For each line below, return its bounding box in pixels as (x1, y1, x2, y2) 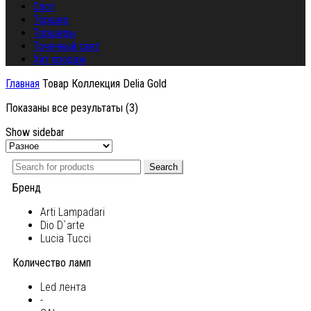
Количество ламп (12, 256, 91, 270)
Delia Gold (120, 77, 167, 91)
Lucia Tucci (40, 232, 91, 246)
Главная (6, 77, 40, 91)
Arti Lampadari (40, 205, 105, 219)
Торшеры (33, 26, 76, 40)
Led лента (40, 280, 86, 294)
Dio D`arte (40, 219, 85, 233)
